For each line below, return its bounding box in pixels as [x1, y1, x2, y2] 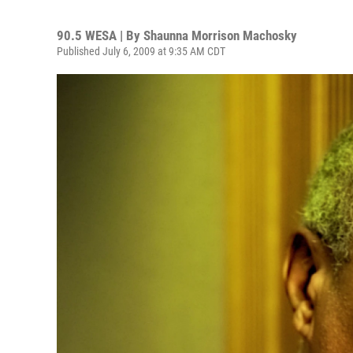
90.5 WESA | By [57, 28, 143, 43]
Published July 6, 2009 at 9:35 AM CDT [57, 45, 225, 58]
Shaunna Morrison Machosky [143, 28, 297, 43]
